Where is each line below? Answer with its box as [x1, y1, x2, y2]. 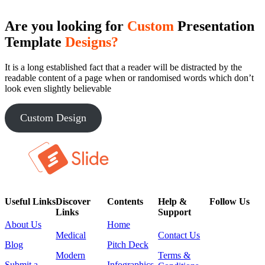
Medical [56, 230, 86, 241]
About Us [5, 219, 41, 230]
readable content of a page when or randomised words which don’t [5, 72, 254, 83]
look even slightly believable [5, 83, 111, 93]
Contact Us [158, 230, 201, 241]
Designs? [65, 34, 118, 50]
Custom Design [20, 111, 86, 124]
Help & [158, 196, 188, 206]
